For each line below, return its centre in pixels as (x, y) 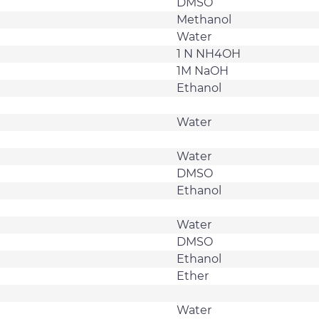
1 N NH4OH (209, 53)
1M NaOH (203, 70)
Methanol (204, 19)
